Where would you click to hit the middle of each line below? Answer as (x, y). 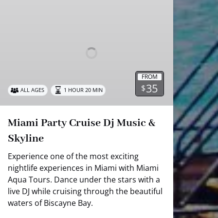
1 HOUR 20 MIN (83, 90)
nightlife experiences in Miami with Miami (83, 168)
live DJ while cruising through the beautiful (85, 191)
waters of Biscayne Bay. (50, 203)
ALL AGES (33, 90)
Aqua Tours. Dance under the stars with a (84, 179)
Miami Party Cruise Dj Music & (82, 123)
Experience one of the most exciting (73, 156)
